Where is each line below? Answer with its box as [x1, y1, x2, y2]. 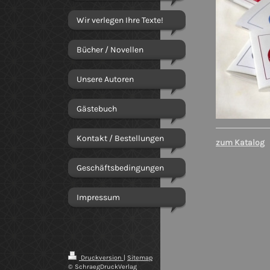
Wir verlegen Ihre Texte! [77, 15, 163, 25]
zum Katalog [216, 137, 265, 148]
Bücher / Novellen [77, 45, 143, 55]
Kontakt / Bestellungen [77, 133, 164, 143]
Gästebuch [77, 104, 117, 114]
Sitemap [127, 253, 152, 262]
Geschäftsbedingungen [77, 163, 164, 173]
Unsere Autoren [77, 74, 134, 84]
